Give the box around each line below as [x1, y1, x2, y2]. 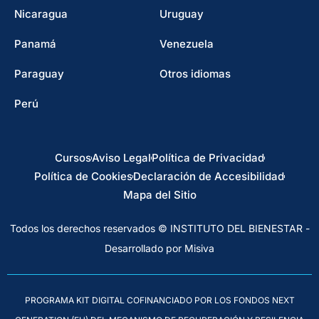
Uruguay [159, 7, 204, 21]
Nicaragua [14, 7, 68, 21]
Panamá [14, 37, 56, 51]
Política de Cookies [34, 169, 132, 184]
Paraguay [14, 67, 64, 81]
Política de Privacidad [151, 151, 264, 165]
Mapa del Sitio [122, 188, 197, 202]
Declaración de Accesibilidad [133, 169, 284, 184]
